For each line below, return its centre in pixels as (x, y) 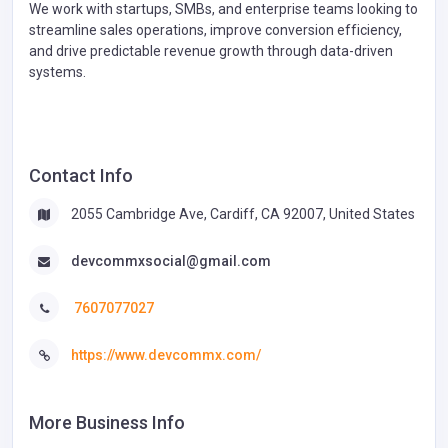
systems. (57, 71)
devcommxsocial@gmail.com (171, 260)
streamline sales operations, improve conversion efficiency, (215, 29)
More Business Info (107, 422)
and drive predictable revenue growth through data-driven (211, 50)
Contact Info (81, 175)
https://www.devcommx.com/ (166, 355)
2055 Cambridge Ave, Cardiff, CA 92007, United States (243, 213)
